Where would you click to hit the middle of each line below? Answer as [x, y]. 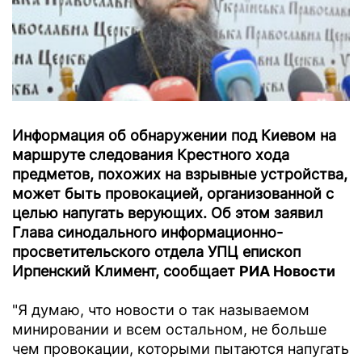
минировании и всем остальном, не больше [169, 330]
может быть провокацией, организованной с [173, 194]
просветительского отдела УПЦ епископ [156, 252]
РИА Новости [287, 271]
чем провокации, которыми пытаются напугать [181, 349]
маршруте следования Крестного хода [151, 155]
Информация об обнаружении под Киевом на [174, 136]
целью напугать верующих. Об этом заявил [168, 213]
